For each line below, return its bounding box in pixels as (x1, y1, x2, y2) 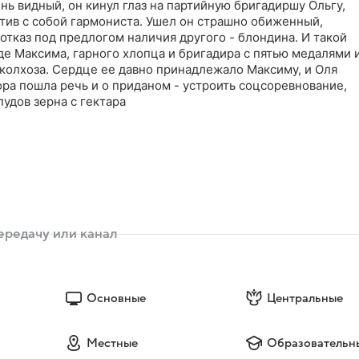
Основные (86, 291, 146, 305)
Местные (86, 336, 138, 349)
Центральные (267, 291, 344, 305)
